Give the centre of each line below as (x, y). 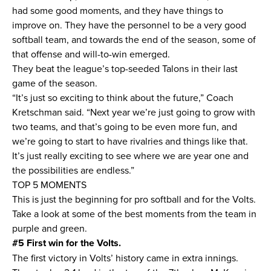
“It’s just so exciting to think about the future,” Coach (123, 97)
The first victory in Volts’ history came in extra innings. (125, 258)
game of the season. (55, 83)
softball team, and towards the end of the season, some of (134, 39)
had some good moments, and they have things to (118, 10)
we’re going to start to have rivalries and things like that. (130, 141)
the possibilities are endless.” (74, 170)
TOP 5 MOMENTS (51, 184)
